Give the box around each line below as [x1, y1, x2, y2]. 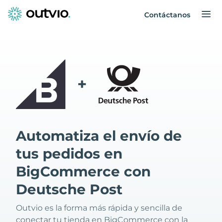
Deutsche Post [16, 181, 122, 198]
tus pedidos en [16, 145, 122, 162]
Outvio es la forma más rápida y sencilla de [16, 203, 182, 213]
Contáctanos [144, 10, 190, 19]
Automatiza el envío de [16, 127, 182, 144]
